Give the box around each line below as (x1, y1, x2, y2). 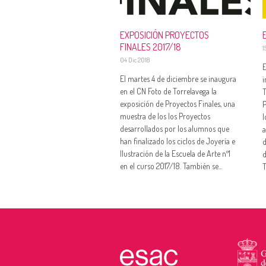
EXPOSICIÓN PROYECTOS (120, 29, 209, 42)
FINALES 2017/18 (120, 41, 181, 53)
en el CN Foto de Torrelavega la (120, 86, 217, 97)
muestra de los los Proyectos (120, 111, 210, 122)
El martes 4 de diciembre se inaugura (120, 74, 236, 84)
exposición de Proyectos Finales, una (120, 99, 235, 109)
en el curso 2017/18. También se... (120, 161, 222, 172)
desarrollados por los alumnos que (120, 123, 229, 134)
